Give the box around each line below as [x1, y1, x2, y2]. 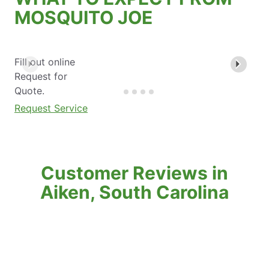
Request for [14, 70, 67, 83]
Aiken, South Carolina [40, 181, 229, 204]
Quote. [14, 85, 44, 97]
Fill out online [14, 56, 75, 68]
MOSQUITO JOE [14, 7, 153, 29]
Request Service [14, 102, 88, 115]
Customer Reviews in [41, 162, 228, 184]
